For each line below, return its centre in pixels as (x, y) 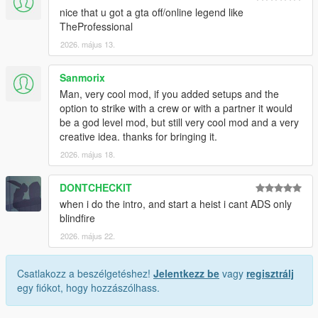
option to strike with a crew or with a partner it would (176, 108)
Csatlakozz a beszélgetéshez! (85, 273)
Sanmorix (82, 77)
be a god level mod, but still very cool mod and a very (179, 122)
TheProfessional (96, 26)
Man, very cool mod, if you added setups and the (169, 93)
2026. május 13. (88, 44)
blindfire (77, 218)
